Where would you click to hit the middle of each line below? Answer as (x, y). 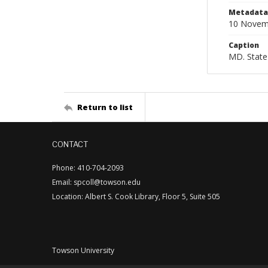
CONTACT (70, 144)
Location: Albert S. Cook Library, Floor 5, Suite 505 (136, 197)
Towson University (83, 250)
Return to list (105, 107)
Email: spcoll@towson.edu (96, 182)
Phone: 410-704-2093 (88, 168)
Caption (244, 45)
